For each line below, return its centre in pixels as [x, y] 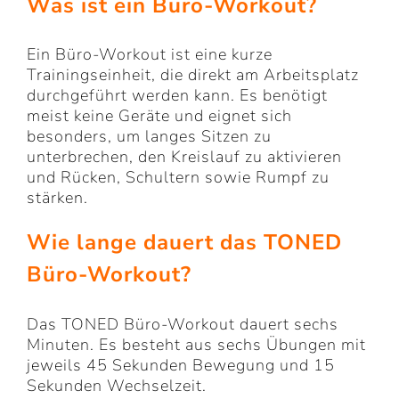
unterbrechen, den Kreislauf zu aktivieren [184, 157]
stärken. [57, 198]
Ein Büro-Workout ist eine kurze [150, 55]
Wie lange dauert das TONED [184, 243]
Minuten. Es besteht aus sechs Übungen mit [196, 344]
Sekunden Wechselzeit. [117, 385]
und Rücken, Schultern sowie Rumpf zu [178, 178]
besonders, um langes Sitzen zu [149, 137]
